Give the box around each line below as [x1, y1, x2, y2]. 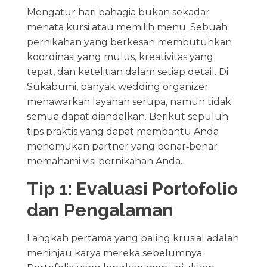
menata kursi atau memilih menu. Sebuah [26, 21, 228, 33]
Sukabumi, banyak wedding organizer [26, 80, 209, 92]
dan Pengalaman [26, 199, 173, 221]
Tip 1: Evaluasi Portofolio [26, 178, 238, 199]
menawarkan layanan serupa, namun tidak [26, 95, 231, 107]
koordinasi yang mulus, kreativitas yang [26, 51, 213, 63]
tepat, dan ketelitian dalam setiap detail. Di [26, 66, 228, 77]
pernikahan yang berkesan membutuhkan [26, 36, 232, 48]
